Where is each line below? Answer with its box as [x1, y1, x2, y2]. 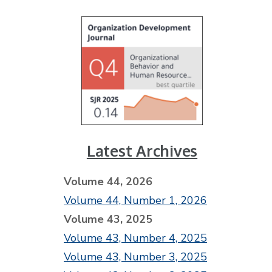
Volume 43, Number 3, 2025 [64, 249, 207, 264]
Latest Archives [86, 140, 198, 160]
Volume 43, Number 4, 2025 [64, 230, 207, 245]
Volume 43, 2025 [64, 211, 152, 226]
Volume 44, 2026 [64, 174, 152, 189]
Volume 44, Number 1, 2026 [64, 192, 207, 208]
